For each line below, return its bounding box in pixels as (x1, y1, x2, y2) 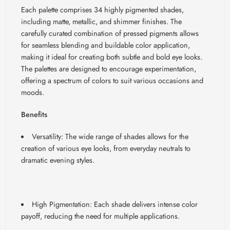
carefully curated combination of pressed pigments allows (21, 28, 199, 39)
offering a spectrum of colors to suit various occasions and (21, 75, 203, 86)
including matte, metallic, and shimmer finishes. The (21, 16, 182, 27)
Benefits (21, 109, 47, 120)
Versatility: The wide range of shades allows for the (31, 131, 188, 142)
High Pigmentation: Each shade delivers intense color (31, 199, 198, 210)
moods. (21, 87, 44, 98)
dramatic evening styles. (21, 155, 94, 166)
